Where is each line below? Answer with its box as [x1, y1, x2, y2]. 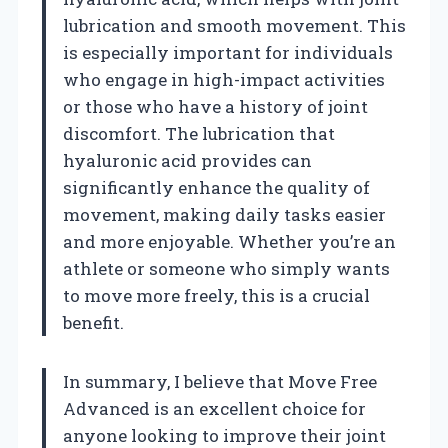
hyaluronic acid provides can [63, 148, 312, 172]
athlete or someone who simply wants [63, 256, 390, 280]
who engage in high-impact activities [63, 67, 385, 91]
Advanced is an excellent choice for [63, 396, 366, 420]
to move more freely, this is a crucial [63, 283, 370, 307]
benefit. [63, 310, 124, 334]
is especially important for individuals [63, 40, 393, 64]
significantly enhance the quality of [63, 175, 370, 199]
